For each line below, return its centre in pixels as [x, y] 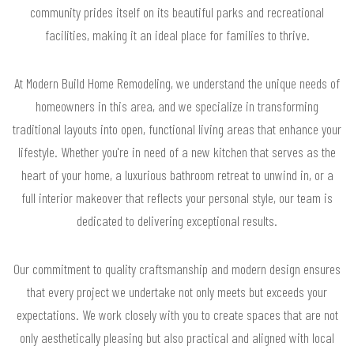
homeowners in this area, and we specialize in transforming [177, 105]
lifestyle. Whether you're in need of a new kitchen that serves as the [177, 151]
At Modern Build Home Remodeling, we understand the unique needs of [177, 83]
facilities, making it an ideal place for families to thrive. [177, 34]
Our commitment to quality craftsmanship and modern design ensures [177, 268]
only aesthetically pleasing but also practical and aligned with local [177, 337]
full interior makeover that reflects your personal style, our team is [177, 197]
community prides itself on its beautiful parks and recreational [177, 11]
